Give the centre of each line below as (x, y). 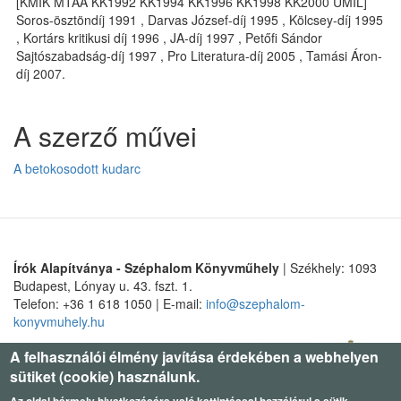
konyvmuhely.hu (59, 321)
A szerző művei (105, 136)
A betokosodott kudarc (77, 168)
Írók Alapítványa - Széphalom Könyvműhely (146, 268)
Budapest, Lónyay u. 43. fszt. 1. (103, 286)
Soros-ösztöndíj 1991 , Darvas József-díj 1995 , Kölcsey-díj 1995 (200, 20)
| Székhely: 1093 (328, 268)
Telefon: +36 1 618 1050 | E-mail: (110, 303)
